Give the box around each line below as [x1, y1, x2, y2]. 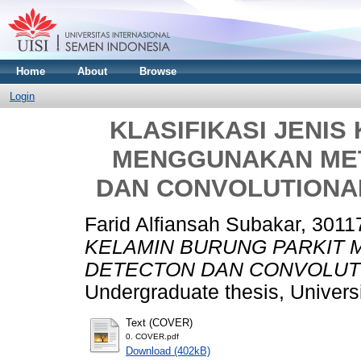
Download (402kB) [126, 344, 210, 357]
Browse [139, 65, 176, 77]
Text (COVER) [126, 316, 193, 329]
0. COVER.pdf [126, 331, 179, 341]
